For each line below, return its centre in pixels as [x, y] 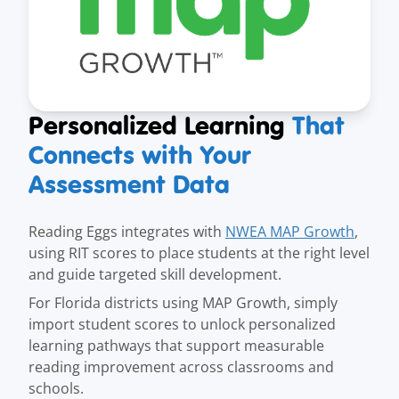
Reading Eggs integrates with [127, 232]
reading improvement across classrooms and [181, 367]
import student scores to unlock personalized [182, 325]
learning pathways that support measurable [176, 346]
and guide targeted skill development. [155, 275]
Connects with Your [140, 155]
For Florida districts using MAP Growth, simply [183, 303]
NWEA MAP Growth [290, 232]
